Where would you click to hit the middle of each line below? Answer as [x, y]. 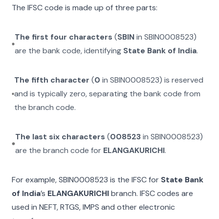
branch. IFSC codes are [151, 193]
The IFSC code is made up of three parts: [85, 8]
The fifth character [52, 80]
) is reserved [182, 80]
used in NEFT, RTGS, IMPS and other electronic [93, 207]
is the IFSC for [133, 180]
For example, [35, 180]
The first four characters [64, 37]
